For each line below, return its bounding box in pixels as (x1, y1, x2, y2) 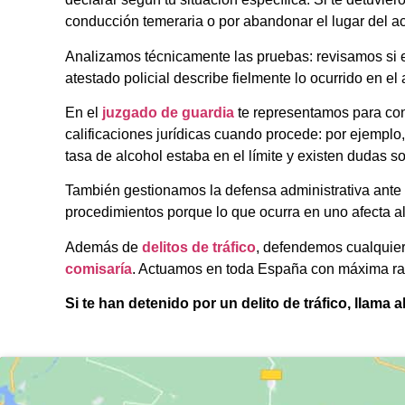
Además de (65, 239, 142, 255)
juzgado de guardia (102, 104, 234, 120)
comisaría (65, 260, 132, 277)
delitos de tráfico (142, 239, 256, 255)
